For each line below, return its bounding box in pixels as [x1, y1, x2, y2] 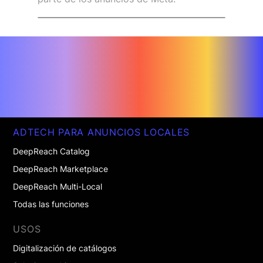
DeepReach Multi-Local [13, 181, 103, 192]
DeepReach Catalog [13, 146, 90, 157]
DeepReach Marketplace [13, 164, 109, 174]
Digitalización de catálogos [13, 243, 117, 254]
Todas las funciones [13, 199, 89, 210]
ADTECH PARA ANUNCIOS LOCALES [13, 126, 190, 139]
